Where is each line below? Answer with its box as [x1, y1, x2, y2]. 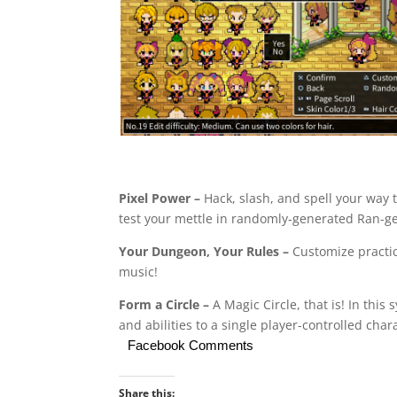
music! [119, 263, 159, 281]
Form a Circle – [119, 296, 214, 314]
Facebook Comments [128, 338, 254, 354]
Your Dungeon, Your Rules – [119, 243, 293, 261]
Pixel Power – [119, 190, 205, 207]
